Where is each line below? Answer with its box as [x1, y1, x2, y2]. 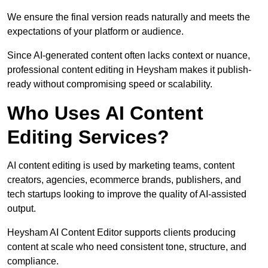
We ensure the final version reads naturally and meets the [7, 12, 250, 23]
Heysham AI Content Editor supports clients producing [7, 227, 236, 238]
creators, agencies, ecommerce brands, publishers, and [7, 175, 241, 185]
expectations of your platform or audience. [7, 26, 184, 37]
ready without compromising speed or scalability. [7, 79, 212, 90]
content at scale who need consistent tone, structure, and [7, 242, 246, 252]
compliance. [7, 256, 59, 267]
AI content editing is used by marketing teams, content [7, 160, 234, 171]
